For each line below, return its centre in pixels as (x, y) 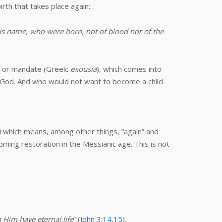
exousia (83, 69)
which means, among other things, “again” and (80, 131)
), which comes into (129, 69)
